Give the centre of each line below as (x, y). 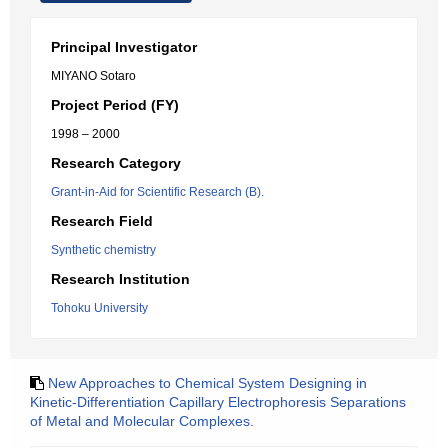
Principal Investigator (124, 47)
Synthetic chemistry (103, 250)
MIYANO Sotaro (93, 76)
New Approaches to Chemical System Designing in (207, 383)
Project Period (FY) (115, 105)
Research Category (116, 163)
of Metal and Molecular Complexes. (142, 421)
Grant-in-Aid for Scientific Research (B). (157, 192)
